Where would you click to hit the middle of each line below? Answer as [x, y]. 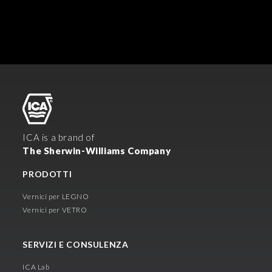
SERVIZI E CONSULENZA [76, 244]
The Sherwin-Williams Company [97, 150]
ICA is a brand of [59, 137]
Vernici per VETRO [55, 209]
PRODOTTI [48, 174]
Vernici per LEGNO [56, 196]
